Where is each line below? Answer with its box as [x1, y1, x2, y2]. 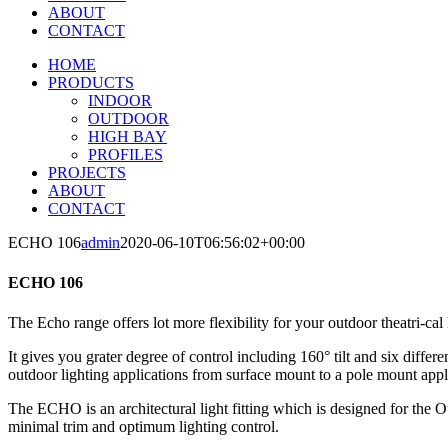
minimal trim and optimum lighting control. [8, 417, 279, 435]
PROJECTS [48, 164, 126, 181]
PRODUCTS [48, 74, 134, 91]
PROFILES [88, 146, 163, 163]
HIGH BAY [88, 128, 167, 145]
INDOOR [88, 92, 152, 109]
